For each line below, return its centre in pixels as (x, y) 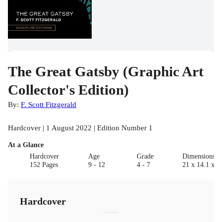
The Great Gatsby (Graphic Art (106, 71)
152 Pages (44, 165)
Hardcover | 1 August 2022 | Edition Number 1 (80, 127)
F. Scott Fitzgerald (49, 104)
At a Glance (26, 145)
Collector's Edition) (68, 89)
